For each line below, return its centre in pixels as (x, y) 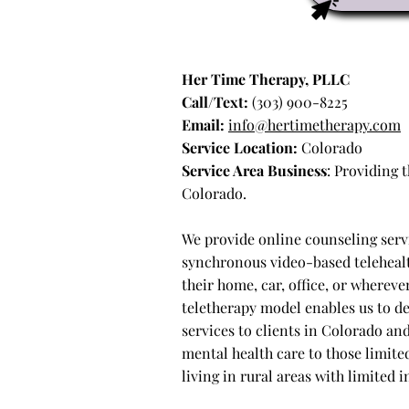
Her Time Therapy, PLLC (266, 79)
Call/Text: (215, 101)
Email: (203, 124)
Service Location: (241, 147)
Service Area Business (254, 170)
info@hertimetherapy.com (315, 124)
